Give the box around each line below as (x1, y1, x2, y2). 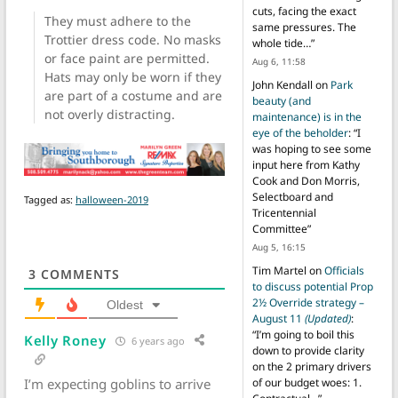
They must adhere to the (44, 12, 191, 30)
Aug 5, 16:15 (251, 241, 306, 254)
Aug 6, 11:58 (251, 55, 306, 68)
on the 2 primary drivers (251, 359, 371, 375)
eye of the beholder (251, 125, 348, 141)
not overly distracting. (44, 106, 179, 123)
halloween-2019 (76, 193, 148, 207)
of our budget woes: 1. (251, 375, 362, 391)
